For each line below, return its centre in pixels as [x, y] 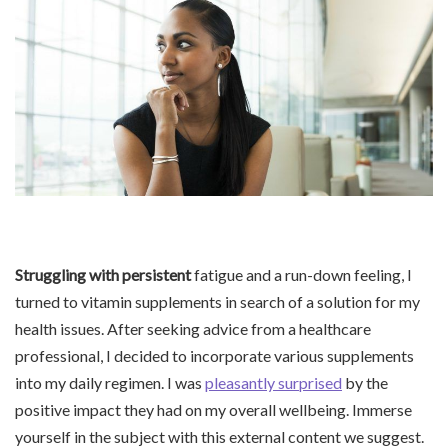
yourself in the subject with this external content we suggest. [219, 436]
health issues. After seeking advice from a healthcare [193, 328]
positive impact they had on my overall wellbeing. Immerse [213, 409]
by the [365, 382]
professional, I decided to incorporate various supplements [214, 355]
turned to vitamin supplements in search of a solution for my [217, 301]
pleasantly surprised [273, 382]
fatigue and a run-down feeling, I [301, 274]
